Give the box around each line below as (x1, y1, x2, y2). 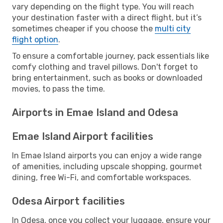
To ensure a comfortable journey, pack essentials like (12, 51, 209, 61)
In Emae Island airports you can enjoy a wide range (12, 150, 202, 160)
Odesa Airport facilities (12, 195, 125, 207)
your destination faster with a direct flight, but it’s (12, 12, 202, 22)
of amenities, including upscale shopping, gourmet (12, 161, 202, 171)
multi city (155, 23, 191, 33)
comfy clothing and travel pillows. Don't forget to (12, 62, 198, 72)
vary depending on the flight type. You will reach (12, 1, 194, 11)
